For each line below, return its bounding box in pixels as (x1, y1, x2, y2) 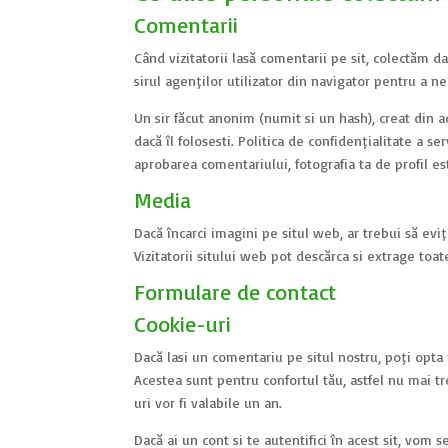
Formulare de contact (134, 278, 337, 305)
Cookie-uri (134, 310, 232, 337)
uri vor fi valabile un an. (134, 394, 283, 411)
